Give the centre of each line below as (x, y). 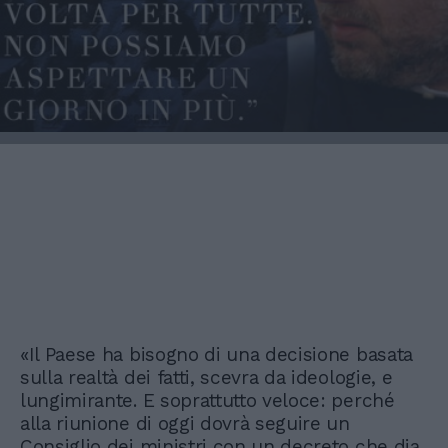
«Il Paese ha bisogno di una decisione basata (216, 354)
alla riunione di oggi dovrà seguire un (185, 423)
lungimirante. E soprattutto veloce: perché (207, 400)
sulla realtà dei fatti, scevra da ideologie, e (206, 377)
